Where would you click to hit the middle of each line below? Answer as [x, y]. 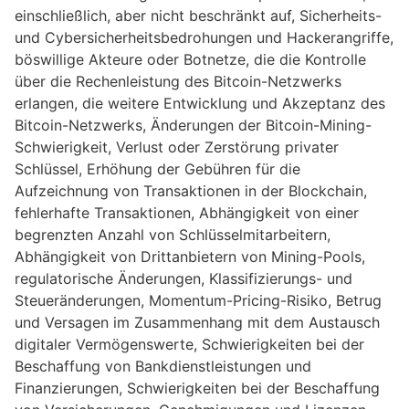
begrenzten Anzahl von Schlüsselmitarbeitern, [173, 235]
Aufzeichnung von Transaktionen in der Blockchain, [191, 191]
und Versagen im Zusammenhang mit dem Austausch [197, 323]
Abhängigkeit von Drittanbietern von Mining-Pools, [190, 257]
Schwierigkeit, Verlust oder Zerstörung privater [177, 147]
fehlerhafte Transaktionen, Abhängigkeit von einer [187, 213]
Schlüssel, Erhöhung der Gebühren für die [157, 169]
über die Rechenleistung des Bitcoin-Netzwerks [178, 82]
